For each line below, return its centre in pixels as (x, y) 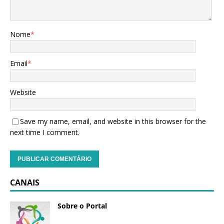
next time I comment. (45, 132)
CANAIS (25, 182)
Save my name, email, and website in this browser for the (113, 121)
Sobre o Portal (82, 205)
